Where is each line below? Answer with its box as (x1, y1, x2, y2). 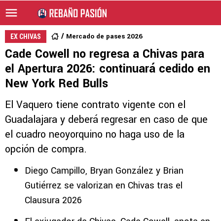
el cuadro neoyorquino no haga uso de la (5, 127, 184, 142)
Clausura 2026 (25, 194, 82, 207)
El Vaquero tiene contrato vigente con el (5, 98, 185, 112)
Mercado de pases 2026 (66, 32, 143, 41)
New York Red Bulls (5, 75, 108, 92)
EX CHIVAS (10, 33, 41, 40)
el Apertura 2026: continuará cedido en (5, 61, 210, 77)
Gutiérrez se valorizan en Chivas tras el (25, 179, 183, 192)
